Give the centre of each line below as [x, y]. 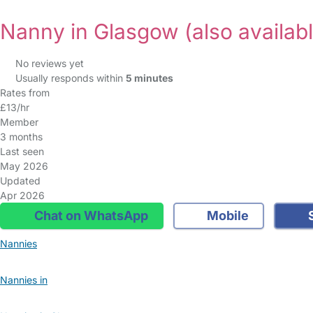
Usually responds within [70, 78]
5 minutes [149, 78]
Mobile [226, 216]
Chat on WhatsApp [89, 216]
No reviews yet [49, 63]
